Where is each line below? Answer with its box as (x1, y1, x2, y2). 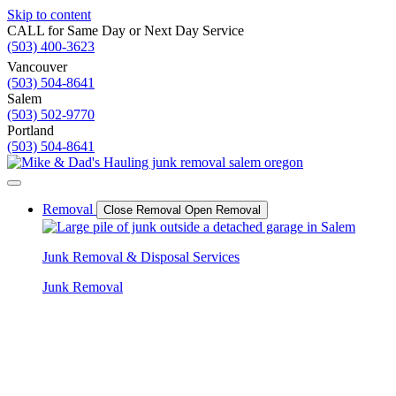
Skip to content (7, 7, 91, 22)
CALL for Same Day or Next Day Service (7, 23, 244, 38)
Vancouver (7, 59, 67, 74)
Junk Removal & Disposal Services (42, 249, 240, 264)
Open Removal (185, 203, 261, 217)
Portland (7, 123, 54, 138)
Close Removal (103, 203, 181, 217)
